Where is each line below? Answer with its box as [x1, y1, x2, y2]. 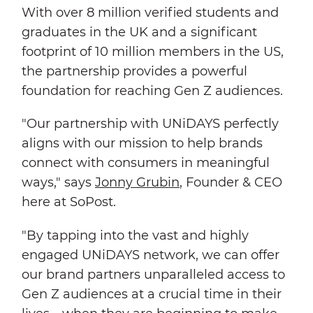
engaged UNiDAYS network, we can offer [22, 247, 279, 263]
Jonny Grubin [95, 175, 180, 191]
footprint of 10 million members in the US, [22, 43, 284, 59]
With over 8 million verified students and [22, 4, 279, 20]
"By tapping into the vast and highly [22, 228, 249, 244]
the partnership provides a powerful [22, 63, 247, 79]
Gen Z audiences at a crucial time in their [22, 286, 282, 303]
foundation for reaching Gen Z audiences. [22, 82, 283, 99]
